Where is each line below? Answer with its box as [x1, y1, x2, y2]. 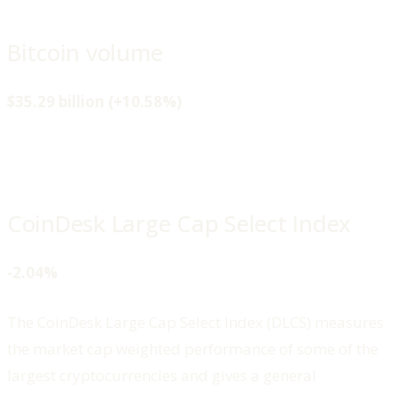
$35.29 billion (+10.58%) [7, 91, 182, 113]
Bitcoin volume [7, 36, 163, 68]
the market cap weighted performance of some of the [7, 338, 378, 359]
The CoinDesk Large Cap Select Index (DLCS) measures [7, 311, 384, 332]
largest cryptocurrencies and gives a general [7, 364, 316, 385]
